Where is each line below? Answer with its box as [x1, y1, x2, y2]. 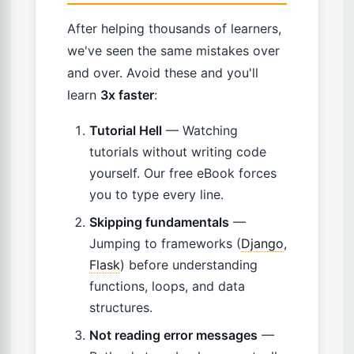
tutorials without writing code [89, 144, 266, 160]
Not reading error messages [89, 327, 258, 344]
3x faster [100, 87, 154, 104]
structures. [89, 299, 153, 316]
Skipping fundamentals [89, 214, 229, 231]
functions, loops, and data [89, 278, 245, 295]
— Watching [162, 122, 238, 139]
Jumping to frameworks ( [89, 235, 241, 252]
